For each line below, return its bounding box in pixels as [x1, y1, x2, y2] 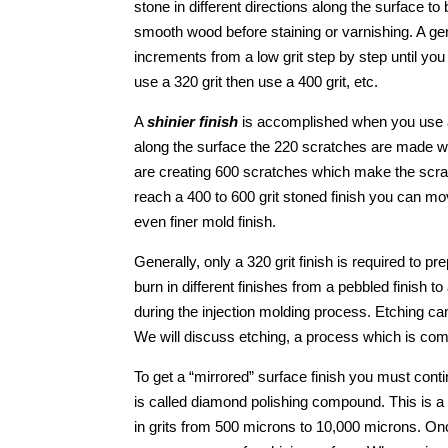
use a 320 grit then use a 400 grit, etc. [134, 73, 379, 91]
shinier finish [147, 113, 239, 131]
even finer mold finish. [134, 213, 277, 231]
